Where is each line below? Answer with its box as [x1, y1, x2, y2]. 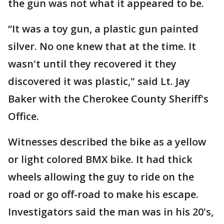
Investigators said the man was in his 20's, [8, 205, 213, 218]
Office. [8, 109, 39, 123]
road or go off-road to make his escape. [8, 187, 198, 201]
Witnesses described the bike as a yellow [8, 135, 206, 148]
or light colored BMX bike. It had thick [8, 152, 192, 166]
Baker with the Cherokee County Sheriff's [8, 92, 208, 105]
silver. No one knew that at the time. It [8, 39, 196, 53]
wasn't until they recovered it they [8, 57, 176, 70]
